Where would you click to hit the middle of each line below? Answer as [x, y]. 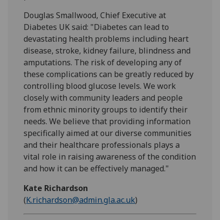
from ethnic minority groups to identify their [106, 109]
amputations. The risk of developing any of [103, 62]
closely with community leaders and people [103, 97]
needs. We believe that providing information [107, 121]
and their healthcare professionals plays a [102, 145]
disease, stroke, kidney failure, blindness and [107, 50]
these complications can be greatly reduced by [109, 74]
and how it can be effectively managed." [96, 168]
